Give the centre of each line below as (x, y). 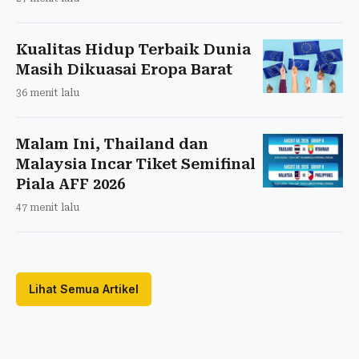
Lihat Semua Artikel (84, 289)
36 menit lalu (48, 93)
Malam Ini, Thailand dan (112, 144)
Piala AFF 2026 (71, 184)
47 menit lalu (48, 208)
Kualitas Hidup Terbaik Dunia (133, 50)
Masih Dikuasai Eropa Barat (124, 70)
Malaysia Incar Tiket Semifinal (136, 164)
